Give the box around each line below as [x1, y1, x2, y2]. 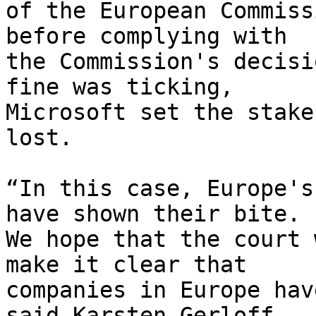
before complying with [6, 23, 287, 49]
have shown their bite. [6, 201, 300, 227]
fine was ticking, [6, 74, 233, 100]
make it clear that [6, 252, 247, 278]
